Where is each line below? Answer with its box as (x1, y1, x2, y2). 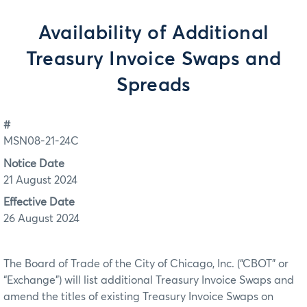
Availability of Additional (38, 24, 269, 43)
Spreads (116, 76, 191, 95)
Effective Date (3, 197, 75, 208)
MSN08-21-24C (3, 136, 79, 147)
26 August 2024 (3, 213, 79, 225)
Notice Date (3, 158, 64, 169)
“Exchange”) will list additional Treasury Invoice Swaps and (3, 275, 294, 286)
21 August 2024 (3, 174, 77, 186)
